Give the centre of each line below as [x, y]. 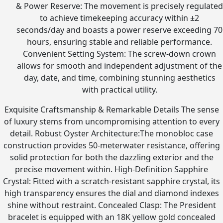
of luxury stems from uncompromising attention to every [111, 121]
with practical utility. [119, 90]
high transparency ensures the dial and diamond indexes [111, 193]
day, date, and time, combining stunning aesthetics [119, 78]
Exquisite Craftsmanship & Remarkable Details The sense [111, 110]
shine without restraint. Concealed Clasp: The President [111, 205]
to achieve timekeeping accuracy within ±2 [119, 18]
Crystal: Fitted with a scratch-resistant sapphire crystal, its [111, 181]
